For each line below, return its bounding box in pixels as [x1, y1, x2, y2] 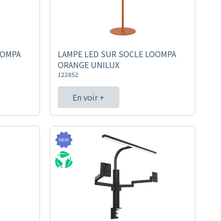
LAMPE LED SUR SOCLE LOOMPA [57, 48, 176, 60]
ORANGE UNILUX [57, 59, 119, 71]
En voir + [72, 91, 105, 103]
